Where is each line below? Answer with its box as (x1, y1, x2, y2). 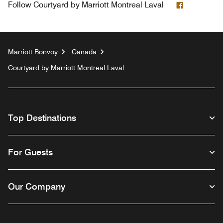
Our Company (8, 181, 65, 192)
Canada (72, 47, 97, 56)
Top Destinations (8, 112, 76, 123)
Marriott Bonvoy (8, 47, 58, 56)
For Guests (8, 146, 53, 157)
